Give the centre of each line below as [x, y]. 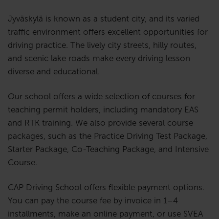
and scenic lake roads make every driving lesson [99, 58]
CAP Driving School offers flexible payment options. [106, 187]
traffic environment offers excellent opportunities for [108, 32]
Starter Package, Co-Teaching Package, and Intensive [108, 149]
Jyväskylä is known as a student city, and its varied [104, 19]
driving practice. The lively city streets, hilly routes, [102, 45]
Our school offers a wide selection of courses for [101, 97]
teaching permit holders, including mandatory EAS [103, 110]
